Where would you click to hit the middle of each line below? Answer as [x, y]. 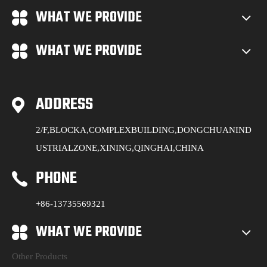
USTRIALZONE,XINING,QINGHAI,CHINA [120, 148]
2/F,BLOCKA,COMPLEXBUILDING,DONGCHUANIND [144, 130]
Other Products [40, 256]
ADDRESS [64, 104]
